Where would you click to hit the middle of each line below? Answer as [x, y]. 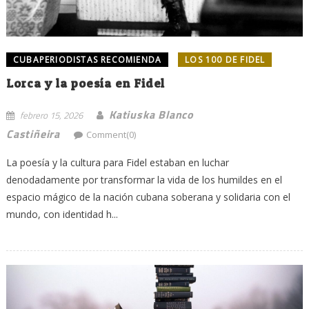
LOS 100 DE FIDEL [225, 60]
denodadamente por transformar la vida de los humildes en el [144, 180]
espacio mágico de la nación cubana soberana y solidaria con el [148, 197]
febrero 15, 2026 [51, 116]
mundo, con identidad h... [62, 215]
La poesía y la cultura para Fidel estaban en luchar [117, 163]
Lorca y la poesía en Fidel [86, 83]
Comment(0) [111, 135]
